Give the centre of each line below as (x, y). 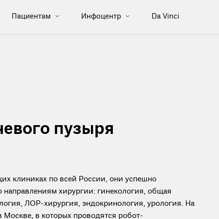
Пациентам (32, 16)
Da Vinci (165, 17)
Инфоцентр (102, 16)
